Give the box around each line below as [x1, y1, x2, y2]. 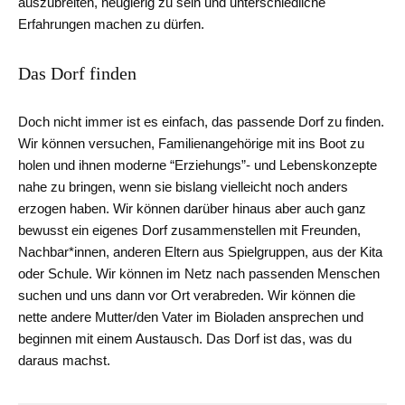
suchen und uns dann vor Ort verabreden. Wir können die [18, 287, 355, 304]
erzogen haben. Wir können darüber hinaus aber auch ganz [18, 201, 366, 217]
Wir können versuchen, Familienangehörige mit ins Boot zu [18, 136, 364, 152]
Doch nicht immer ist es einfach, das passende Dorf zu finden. [18, 114, 384, 130]
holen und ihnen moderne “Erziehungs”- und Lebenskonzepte [18, 157, 377, 174]
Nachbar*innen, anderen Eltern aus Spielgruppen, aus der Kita [18, 244, 382, 260]
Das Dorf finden [18, 63, 137, 84]
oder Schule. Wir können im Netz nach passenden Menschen [18, 266, 380, 282]
